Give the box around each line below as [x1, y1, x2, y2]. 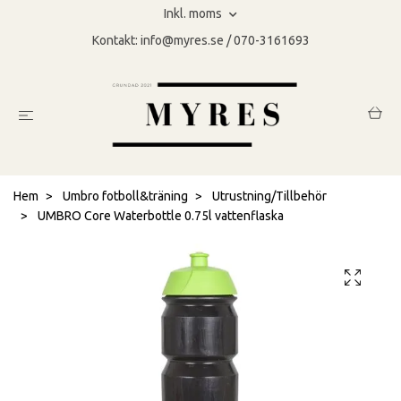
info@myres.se [140, 33, 224, 47]
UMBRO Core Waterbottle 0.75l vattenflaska [35, 209, 284, 224]
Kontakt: [91, 33, 141, 47]
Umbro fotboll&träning [63, 189, 188, 204]
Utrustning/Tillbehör [212, 189, 327, 204]
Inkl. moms [164, 6, 225, 21]
